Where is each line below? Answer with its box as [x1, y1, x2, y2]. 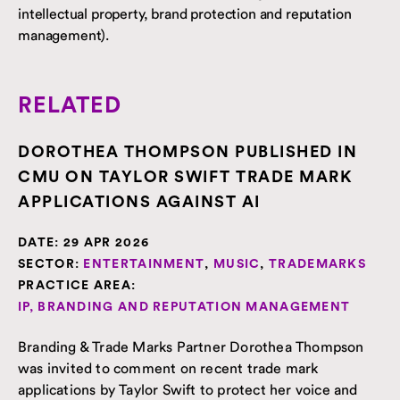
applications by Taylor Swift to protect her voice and [18, 379, 358, 398]
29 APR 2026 [59, 236, 150, 249]
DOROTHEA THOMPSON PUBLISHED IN [18, 143, 357, 160]
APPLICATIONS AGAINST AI [18, 193, 261, 210]
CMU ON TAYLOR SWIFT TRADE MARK [18, 168, 353, 185]
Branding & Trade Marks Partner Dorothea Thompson [18, 337, 364, 355]
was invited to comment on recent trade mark [18, 358, 319, 377]
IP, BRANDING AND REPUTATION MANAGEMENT [18, 300, 351, 313]
